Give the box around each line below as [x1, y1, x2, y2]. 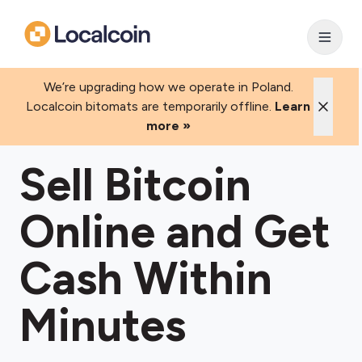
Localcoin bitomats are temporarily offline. [26, 99, 271, 114]
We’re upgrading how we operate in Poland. [43, 79, 293, 95]
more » [145, 118, 191, 133]
